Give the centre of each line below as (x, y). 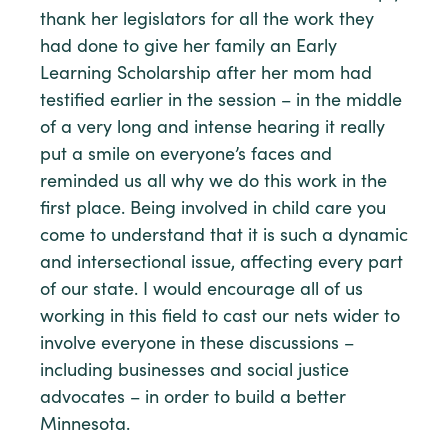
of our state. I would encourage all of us (201, 290)
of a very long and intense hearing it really (212, 128)
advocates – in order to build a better (193, 398)
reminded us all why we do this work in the (213, 182)
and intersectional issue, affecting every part (221, 263)
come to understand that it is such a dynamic (224, 236)
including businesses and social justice (194, 371)
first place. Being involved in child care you (213, 209)
